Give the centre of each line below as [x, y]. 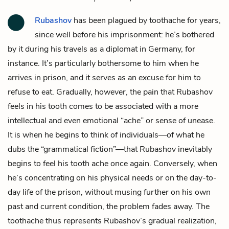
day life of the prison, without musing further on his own [109, 192]
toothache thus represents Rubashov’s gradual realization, [112, 221]
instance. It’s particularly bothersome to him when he [103, 63]
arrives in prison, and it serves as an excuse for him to [104, 77]
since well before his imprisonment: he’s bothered [124, 35]
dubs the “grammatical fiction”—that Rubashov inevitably [110, 149]
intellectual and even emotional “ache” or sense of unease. [111, 120]
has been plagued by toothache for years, [146, 20]
